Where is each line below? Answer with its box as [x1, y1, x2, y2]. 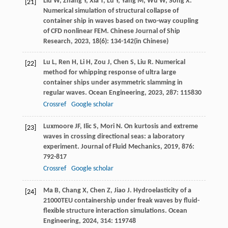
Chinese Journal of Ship [110, 27, 180, 36]
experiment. [43, 143, 81, 151]
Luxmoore [43, 123, 73, 131]
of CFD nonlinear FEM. [43, 27, 110, 36]
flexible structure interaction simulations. [43, 207, 168, 215]
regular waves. [43, 89, 89, 97]
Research [43, 38, 71, 46]
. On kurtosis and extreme [120, 123, 198, 131]
